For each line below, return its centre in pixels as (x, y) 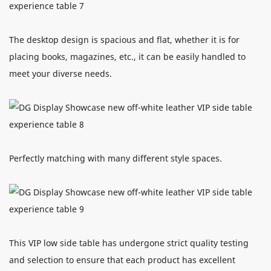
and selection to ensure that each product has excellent (122, 260)
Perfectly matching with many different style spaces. (116, 158)
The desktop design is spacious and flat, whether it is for (124, 39)
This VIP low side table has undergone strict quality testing (129, 243)
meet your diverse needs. (60, 73)
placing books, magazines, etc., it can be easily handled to (127, 56)
